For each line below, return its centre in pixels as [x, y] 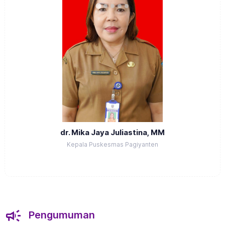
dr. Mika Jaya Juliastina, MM [113, 133]
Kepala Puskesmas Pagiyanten [113, 145]
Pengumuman [61, 215]
